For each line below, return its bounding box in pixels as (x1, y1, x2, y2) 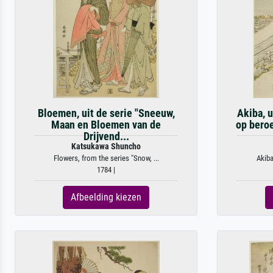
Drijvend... (83, 130, 129, 143)
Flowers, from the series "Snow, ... (53, 154, 159, 163)
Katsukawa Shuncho (71, 141, 141, 152)
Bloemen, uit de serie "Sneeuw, (37, 107, 175, 119)
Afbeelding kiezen (71, 191, 141, 203)
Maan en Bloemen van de (51, 119, 161, 131)
